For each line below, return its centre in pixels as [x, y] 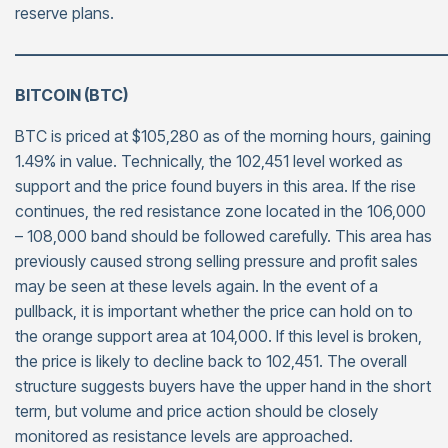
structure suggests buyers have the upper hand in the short [223, 386]
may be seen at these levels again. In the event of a [196, 286]
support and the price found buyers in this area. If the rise [215, 186]
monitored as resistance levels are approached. [184, 436]
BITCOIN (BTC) [71, 95]
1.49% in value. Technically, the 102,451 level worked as [209, 161]
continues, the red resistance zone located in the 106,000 [220, 211]
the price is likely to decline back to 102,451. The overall [211, 361]
